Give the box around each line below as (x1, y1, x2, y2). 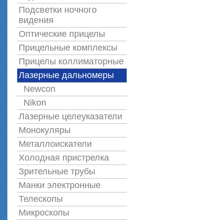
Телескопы (19, 194, 63, 204)
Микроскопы (19, 208, 69, 218)
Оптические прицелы (19, 29, 105, 39)
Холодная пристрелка (19, 153, 109, 163)
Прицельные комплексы (19, 43, 117, 53)
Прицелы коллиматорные (19, 56, 124, 66)
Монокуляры (19, 125, 71, 135)
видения (19, 15, 54, 25)
